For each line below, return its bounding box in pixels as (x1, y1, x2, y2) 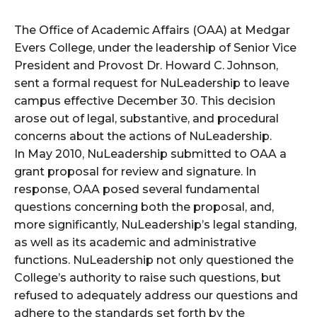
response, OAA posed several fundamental (14, 183, 260, 197)
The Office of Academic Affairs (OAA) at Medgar (14, 23, 290, 38)
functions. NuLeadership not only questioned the (14, 253, 294, 267)
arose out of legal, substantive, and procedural (14, 112, 279, 126)
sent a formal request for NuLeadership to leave (14, 76, 289, 91)
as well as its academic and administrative (14, 236, 256, 250)
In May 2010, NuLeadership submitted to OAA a (14, 147, 287, 161)
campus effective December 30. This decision (14, 94, 275, 108)
